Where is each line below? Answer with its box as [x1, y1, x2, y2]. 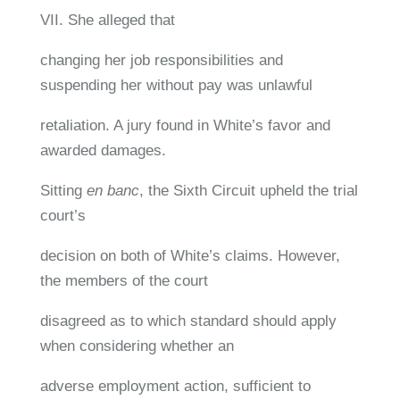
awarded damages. [39, 141, 166, 159]
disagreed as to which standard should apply [39, 312, 337, 329]
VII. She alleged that [39, 11, 175, 29]
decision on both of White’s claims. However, [39, 246, 340, 264]
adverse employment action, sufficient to [39, 377, 311, 395]
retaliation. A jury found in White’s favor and [39, 116, 330, 134]
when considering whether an [39, 337, 234, 354]
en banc [86, 181, 139, 199]
